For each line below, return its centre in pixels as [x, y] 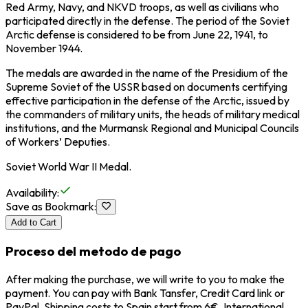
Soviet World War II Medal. [68, 167]
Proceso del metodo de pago [93, 251]
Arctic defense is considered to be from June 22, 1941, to [137, 35]
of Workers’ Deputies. [58, 142]
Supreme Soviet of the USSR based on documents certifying [146, 87]
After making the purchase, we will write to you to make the [145, 279]
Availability [31, 193]
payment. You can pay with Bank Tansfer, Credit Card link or [145, 293]
